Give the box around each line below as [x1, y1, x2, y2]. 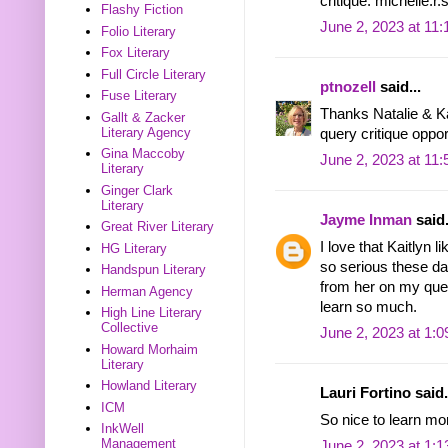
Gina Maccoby [101, 146, 186, 162]
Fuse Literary [101, 88, 178, 104]
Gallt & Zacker [101, 109, 186, 125]
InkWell [101, 421, 145, 437]
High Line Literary [101, 305, 203, 321]
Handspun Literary [101, 262, 207, 278]
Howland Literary [101, 378, 198, 394]
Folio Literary [101, 23, 177, 39]
